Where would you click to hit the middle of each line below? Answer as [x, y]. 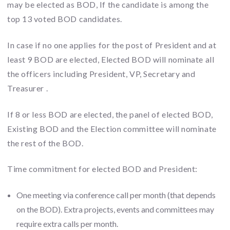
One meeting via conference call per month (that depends [116, 195]
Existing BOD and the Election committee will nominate [112, 128]
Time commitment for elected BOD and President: [102, 169]
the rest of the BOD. [45, 143]
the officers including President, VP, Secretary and [101, 73]
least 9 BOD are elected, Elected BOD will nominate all [111, 59]
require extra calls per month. [67, 224]
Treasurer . [28, 88]
